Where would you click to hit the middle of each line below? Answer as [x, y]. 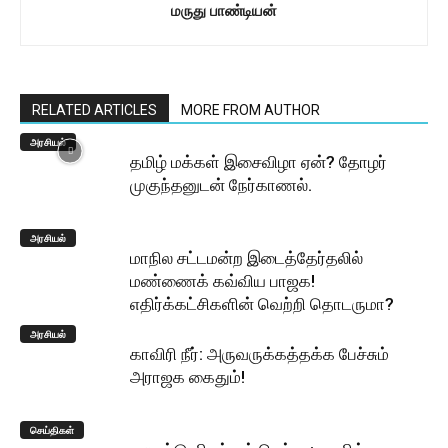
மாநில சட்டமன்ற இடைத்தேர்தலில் [246, 257]
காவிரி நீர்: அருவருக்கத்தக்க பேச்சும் [259, 353]
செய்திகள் [52, 429]
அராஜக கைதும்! [187, 376]
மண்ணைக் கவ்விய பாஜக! [222, 280]
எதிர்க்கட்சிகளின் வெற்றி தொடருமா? [262, 303]
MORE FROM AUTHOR [250, 109]
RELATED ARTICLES [94, 109]
